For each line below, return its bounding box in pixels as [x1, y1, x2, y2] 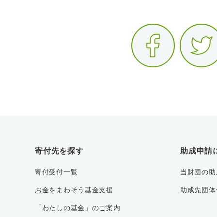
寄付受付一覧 [35, 168, 78, 176]
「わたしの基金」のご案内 [35, 204, 121, 212]
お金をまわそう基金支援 [35, 186, 113, 194]
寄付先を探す [35, 147, 84, 155]
